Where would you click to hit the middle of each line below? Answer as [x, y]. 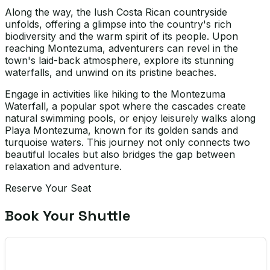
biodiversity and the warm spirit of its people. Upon [121, 36]
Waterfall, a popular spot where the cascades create [125, 106]
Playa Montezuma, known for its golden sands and [121, 130]
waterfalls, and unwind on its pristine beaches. [111, 73]
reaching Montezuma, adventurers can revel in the [121, 49]
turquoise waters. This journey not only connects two [127, 143]
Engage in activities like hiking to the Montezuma [115, 94]
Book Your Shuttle [68, 216]
